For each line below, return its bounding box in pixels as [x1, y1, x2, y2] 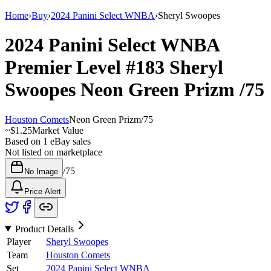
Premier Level [5, 56, 126, 79]
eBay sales [48, 135, 91, 146]
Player [7, 236, 31, 247]
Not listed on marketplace [5, 146, 102, 157]
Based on [5, 135, 43, 146]
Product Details [15, 223, 74, 234]
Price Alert [24, 186, 61, 196]
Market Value [32, 125, 83, 135]
